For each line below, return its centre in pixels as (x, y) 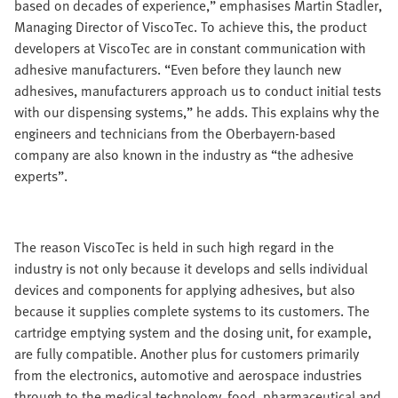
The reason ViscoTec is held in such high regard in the (174, 247)
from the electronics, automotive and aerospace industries (188, 375)
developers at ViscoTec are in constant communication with (190, 48)
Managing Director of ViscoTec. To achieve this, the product (191, 27)
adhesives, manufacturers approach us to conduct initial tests (198, 91)
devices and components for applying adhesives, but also (185, 290)
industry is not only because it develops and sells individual (191, 268)
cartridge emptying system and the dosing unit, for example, (193, 332)
